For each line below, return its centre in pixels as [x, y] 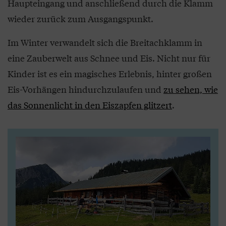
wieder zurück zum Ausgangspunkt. [80, 18]
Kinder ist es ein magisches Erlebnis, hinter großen [110, 73]
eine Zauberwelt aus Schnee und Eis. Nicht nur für [109, 58]
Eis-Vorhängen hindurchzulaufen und [86, 89]
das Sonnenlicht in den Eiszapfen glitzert [90, 105]
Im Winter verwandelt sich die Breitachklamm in [105, 42]
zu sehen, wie [191, 89]
